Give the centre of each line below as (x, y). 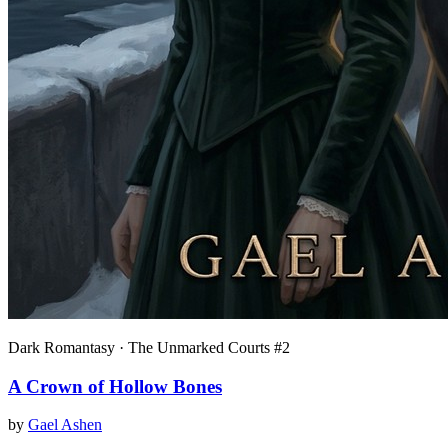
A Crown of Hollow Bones (115, 386)
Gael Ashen (65, 425)
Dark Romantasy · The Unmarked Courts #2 (149, 347)
